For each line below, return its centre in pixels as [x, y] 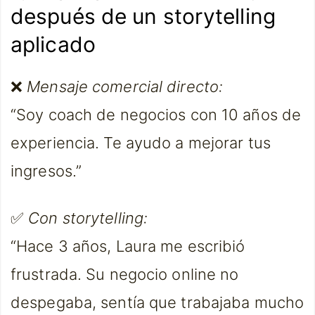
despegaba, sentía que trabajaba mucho [157, 302]
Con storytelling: [88, 218]
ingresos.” [46, 171]
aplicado [53, 44]
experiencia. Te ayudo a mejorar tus [141, 142]
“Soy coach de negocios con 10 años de [156, 114]
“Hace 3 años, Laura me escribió [128, 246]
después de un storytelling [143, 16]
